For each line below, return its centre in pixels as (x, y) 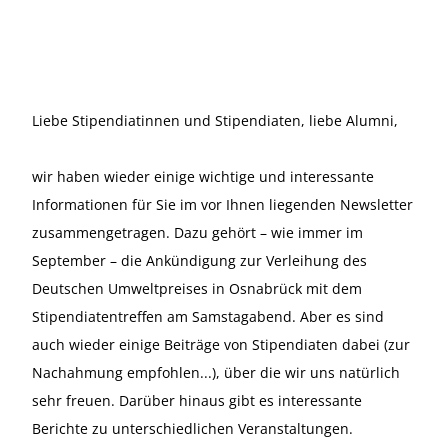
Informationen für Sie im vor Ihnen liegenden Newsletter (222, 204)
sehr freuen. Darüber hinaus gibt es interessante (197, 400)
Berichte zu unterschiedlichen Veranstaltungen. (192, 428)
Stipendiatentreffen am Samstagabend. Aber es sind (208, 316)
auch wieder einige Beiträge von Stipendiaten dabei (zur (221, 344)
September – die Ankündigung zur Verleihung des (199, 260)
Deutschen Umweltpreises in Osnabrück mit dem (197, 288)
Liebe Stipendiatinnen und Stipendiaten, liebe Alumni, (215, 120)
